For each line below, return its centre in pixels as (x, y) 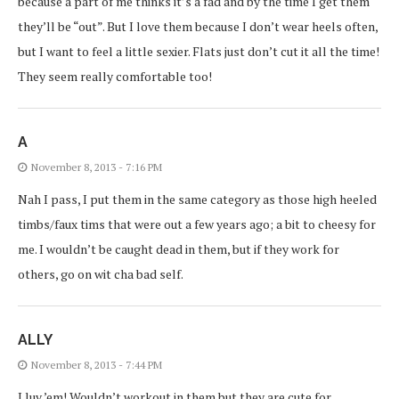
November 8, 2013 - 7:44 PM (97, 364)
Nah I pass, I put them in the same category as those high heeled (197, 199)
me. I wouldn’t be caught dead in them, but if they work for (179, 248)
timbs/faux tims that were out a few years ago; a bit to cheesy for (197, 224)
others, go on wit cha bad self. (101, 273)
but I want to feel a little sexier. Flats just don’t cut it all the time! (199, 51)
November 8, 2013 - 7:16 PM (97, 167)
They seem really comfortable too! (115, 76)
